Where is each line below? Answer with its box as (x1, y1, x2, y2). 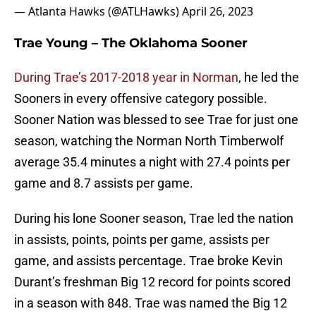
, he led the (238, 70, 299, 85)
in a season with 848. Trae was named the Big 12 (14, 296, 287, 311)
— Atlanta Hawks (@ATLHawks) (14, 4, 182, 20)
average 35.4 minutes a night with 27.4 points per (14, 154, 290, 170)
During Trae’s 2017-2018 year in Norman (14, 70, 238, 85)
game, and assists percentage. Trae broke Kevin (14, 253, 283, 269)
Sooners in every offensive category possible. (14, 91, 267, 107)
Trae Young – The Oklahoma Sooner (14, 35, 248, 51)
